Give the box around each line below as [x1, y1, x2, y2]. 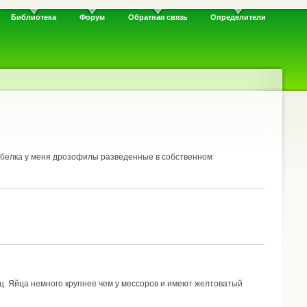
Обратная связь [127, 13, 188, 22]
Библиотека [11, 13, 57, 22]
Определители [210, 13, 267, 22]
